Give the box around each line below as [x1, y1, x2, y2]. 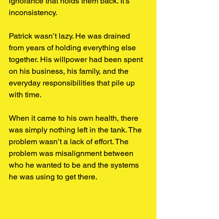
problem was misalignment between [9, 149, 135, 158]
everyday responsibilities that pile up [9, 78, 137, 88]
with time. [9, 90, 42, 99]
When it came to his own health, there [9, 113, 140, 123]
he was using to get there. [9, 172, 97, 181]
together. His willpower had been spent [9, 55, 145, 64]
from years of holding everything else [9, 43, 138, 52]
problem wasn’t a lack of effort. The [9, 137, 131, 146]
